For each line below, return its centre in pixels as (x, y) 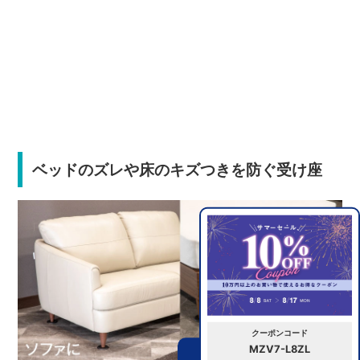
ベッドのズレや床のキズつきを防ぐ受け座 (177, 169)
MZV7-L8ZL (280, 349)
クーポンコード (280, 332)
